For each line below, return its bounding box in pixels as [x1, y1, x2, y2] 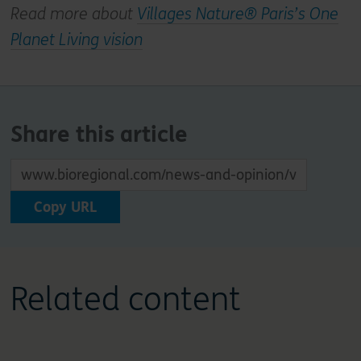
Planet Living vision [10, 31, 143, 50]
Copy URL [33, 198, 97, 217]
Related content [10, 280, 241, 320]
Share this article [10, 121, 188, 149]
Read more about [10, 5, 137, 24]
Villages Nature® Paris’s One [136, 5, 338, 24]
